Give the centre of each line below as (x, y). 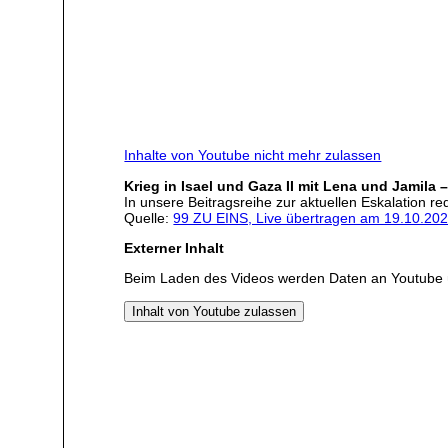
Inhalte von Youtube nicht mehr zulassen (253, 155)
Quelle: (149, 217)
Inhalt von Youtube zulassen (214, 311)
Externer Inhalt (174, 247)
